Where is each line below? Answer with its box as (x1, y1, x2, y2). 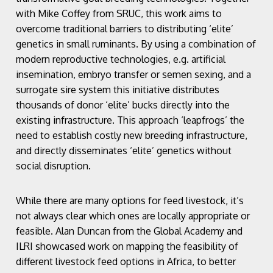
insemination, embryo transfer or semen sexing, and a (16, 68, 251, 80)
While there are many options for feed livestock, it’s (16, 194, 244, 207)
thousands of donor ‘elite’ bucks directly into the (16, 98, 230, 111)
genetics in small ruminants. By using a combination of (16, 37, 256, 50)
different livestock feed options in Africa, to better (16, 255, 236, 268)
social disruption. (16, 159, 91, 172)
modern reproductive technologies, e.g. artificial (16, 52, 225, 65)
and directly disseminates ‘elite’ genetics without (16, 144, 232, 157)
